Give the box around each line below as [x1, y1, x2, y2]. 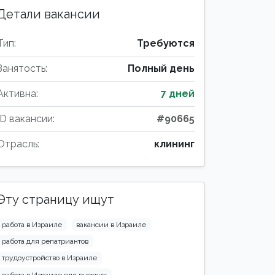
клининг [154, 138, 195, 150]
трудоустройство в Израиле [1, 254, 97, 263]
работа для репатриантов [1, 237, 88, 246]
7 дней [161, 88, 195, 99]
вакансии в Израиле [76, 220, 147, 229]
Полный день [128, 63, 195, 74]
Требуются [137, 37, 195, 49]
